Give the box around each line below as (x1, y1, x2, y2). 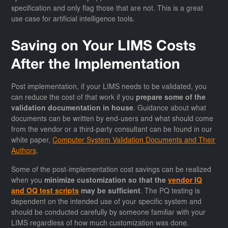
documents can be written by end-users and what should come (11, 116, 214, 123)
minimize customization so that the (44, 177, 168, 185)
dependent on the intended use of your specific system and (11, 198, 202, 206)
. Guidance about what (133, 105, 207, 112)
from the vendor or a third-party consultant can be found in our (11, 126, 213, 134)
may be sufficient (79, 188, 141, 195)
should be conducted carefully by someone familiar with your (11, 209, 206, 217)
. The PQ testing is (140, 188, 201, 195)
